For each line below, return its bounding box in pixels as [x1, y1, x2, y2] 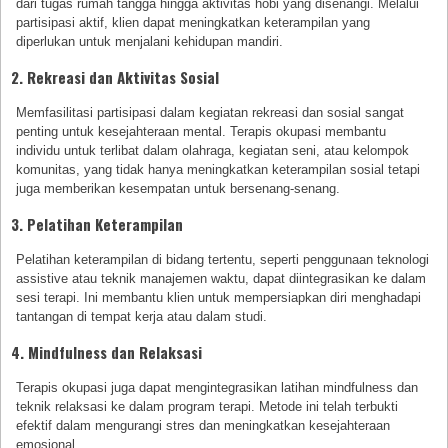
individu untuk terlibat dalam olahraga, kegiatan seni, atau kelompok [16, 143, 410, 159]
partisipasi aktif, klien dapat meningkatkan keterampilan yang [16, 15, 371, 31]
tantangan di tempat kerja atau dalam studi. [16, 309, 268, 325]
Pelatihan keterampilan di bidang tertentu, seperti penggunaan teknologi [16, 252, 430, 268]
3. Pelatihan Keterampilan [11, 213, 183, 236]
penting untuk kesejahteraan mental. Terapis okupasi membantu [16, 124, 387, 140]
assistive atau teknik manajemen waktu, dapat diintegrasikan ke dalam [16, 271, 427, 287]
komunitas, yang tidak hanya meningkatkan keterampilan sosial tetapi [16, 162, 421, 178]
